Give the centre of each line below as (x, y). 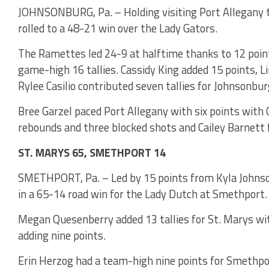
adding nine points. (62, 235)
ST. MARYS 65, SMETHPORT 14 (92, 152)
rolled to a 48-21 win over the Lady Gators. (118, 28)
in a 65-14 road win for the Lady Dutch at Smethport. (143, 194)
